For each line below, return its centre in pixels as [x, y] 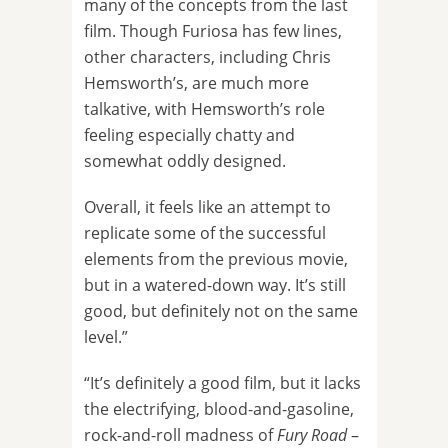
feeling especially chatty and [189, 135]
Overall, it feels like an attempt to [207, 207]
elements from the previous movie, [216, 259]
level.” [106, 337]
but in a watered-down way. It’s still [215, 285]
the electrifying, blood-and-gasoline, [219, 409]
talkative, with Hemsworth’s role [204, 109]
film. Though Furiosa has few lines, [213, 31]
